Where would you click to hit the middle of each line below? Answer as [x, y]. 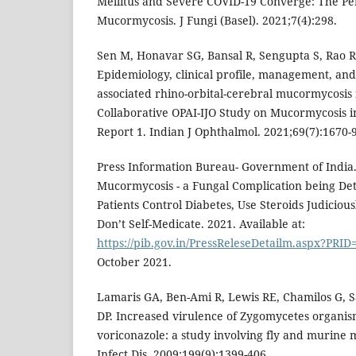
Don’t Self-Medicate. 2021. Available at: [201, 224]
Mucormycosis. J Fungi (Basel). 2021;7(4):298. [217, 21]
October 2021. [134, 262]
